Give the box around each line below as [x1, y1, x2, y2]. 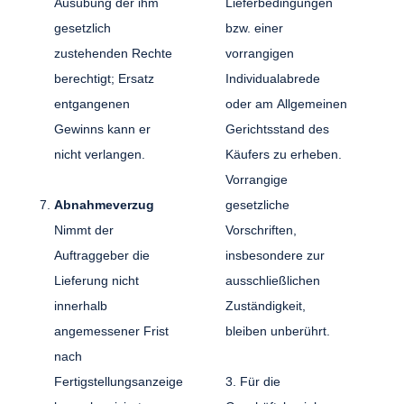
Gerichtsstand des [225, 121, 329, 136]
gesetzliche [225, 197, 289, 212]
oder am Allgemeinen [225, 96, 347, 111]
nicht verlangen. [54, 146, 146, 161]
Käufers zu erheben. [225, 146, 342, 161]
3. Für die [225, 373, 280, 389]
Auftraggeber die [54, 247, 151, 262]
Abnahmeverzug [54, 197, 154, 212]
